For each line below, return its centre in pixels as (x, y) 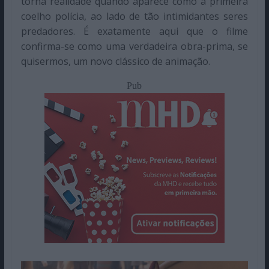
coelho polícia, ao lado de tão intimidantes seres (134, 17)
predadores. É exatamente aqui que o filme (134, 32)
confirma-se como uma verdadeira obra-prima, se (134, 47)
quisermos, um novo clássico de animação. (115, 62)
